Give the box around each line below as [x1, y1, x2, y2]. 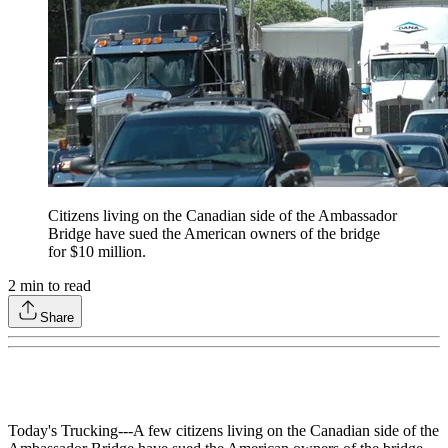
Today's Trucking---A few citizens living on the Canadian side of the [8, 422, 439, 440]
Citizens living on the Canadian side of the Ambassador [48, 207, 397, 225]
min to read [16, 277, 91, 295]
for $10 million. [48, 243, 146, 261]
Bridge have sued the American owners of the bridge [48, 225, 380, 243]
